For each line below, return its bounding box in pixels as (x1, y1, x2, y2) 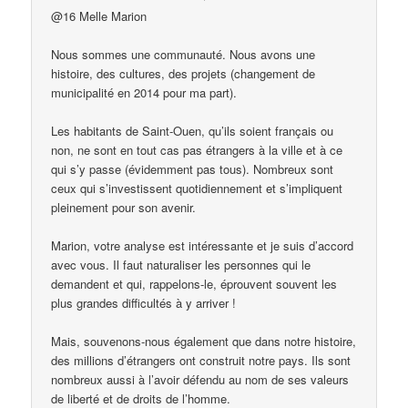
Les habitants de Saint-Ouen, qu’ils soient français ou (51, 122, 334, 140)
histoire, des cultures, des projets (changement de (51, 64, 316, 82)
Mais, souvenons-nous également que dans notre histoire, (51, 332, 357, 351)
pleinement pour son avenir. (51, 199, 197, 217)
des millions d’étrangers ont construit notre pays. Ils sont (51, 352, 352, 370)
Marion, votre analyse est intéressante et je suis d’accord (51, 237, 354, 255)
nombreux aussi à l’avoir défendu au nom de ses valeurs (51, 371, 350, 389)
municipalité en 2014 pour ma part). (51, 83, 238, 101)
